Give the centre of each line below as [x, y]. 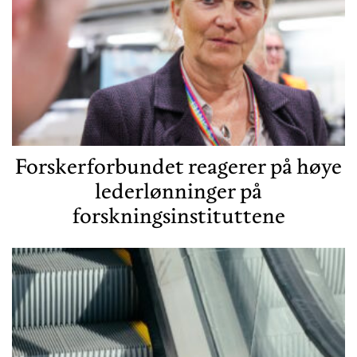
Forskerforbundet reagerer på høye [178, 167]
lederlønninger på [178, 191]
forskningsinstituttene [178, 216]
